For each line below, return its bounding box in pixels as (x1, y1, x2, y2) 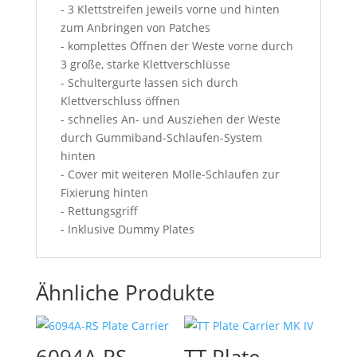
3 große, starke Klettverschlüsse (60, 56, 230, 72)
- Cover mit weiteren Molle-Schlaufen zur (60, 166, 280, 182)
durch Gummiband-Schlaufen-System (60, 129, 262, 145)
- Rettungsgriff (60, 202, 138, 218)
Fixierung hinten (60, 184, 148, 200)
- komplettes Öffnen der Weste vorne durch (60, 37, 293, 53)
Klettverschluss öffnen (60, 92, 180, 108)
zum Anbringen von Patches (60, 19, 210, 35)
